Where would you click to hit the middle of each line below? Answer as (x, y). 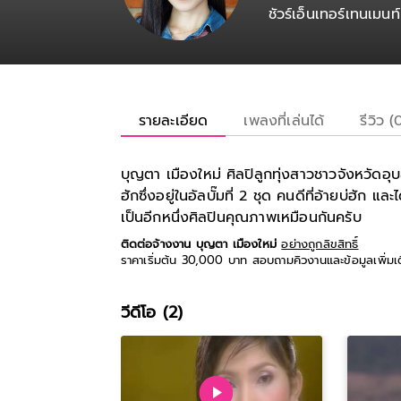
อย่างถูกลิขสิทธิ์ (320, 244)
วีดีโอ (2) (152, 312)
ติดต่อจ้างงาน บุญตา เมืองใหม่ (199, 244)
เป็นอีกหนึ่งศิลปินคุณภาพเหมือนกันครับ (244, 218)
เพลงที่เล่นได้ (284, 121)
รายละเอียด (173, 121)
